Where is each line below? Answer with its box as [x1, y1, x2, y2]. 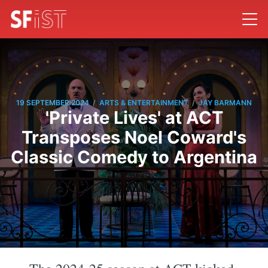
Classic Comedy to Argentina [11, 146, 257, 167]
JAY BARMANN [199, 98, 252, 108]
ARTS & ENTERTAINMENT [99, 98, 188, 108]
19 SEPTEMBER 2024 [16, 98, 89, 108]
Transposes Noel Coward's [22, 126, 246, 148]
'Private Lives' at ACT [45, 106, 223, 128]
